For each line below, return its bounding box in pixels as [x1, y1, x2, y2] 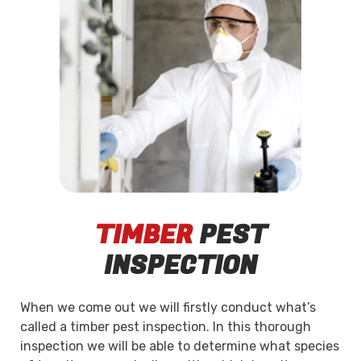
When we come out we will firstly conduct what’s [20, 300, 316, 316]
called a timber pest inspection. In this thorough [20, 319, 311, 335]
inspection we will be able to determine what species [20, 338, 339, 355]
